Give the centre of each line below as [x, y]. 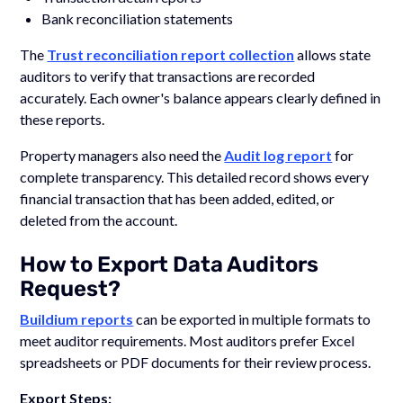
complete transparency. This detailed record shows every [195, 176]
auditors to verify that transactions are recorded [168, 76]
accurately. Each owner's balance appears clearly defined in [201, 97]
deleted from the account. [99, 219]
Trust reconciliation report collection [171, 54]
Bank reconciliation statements [138, 18]
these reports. [63, 119]
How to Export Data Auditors [170, 264]
